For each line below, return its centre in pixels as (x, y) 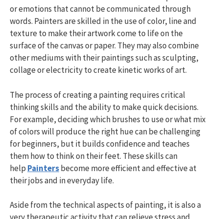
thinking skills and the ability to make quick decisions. (104, 107)
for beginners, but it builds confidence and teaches (100, 143)
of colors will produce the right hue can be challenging (105, 131)
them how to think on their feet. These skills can (94, 156)
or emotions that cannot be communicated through (100, 9)
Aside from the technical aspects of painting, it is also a (105, 205)
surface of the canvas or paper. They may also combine (104, 45)
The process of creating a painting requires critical (98, 95)
